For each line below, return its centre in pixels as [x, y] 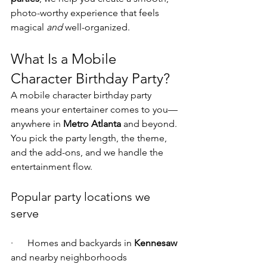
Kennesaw [156, 243]
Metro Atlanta [92, 124]
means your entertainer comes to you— [94, 110]
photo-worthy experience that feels [86, 13]
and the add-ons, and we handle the [88, 153]
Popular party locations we [82, 197]
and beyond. [150, 124]
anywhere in [37, 124]
